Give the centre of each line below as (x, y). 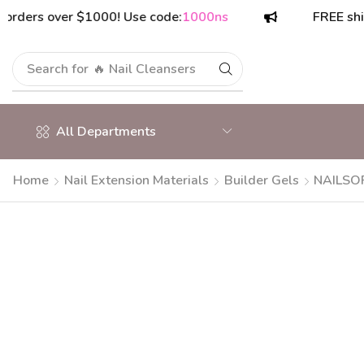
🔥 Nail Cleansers (145, 69)
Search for (58, 69)
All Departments (106, 132)
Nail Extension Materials (136, 180)
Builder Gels (262, 180)
